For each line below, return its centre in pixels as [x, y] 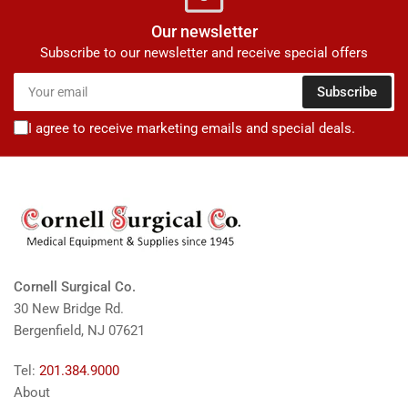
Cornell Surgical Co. [75, 287]
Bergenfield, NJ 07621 [79, 331]
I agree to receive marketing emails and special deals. [192, 129]
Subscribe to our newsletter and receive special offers [204, 53]
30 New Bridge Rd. [69, 309]
